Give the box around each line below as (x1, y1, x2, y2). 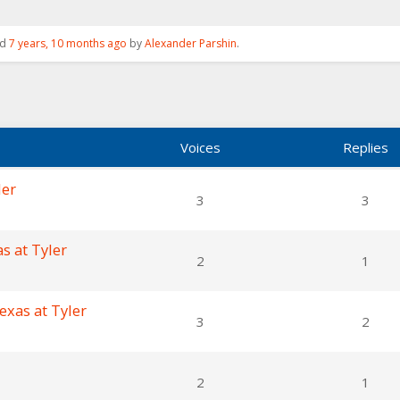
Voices (179, 138, 221, 156)
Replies (342, 138, 388, 156)
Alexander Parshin (145, 36, 237, 51)
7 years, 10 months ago (9, 36, 127, 51)
